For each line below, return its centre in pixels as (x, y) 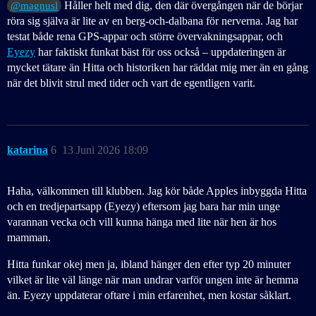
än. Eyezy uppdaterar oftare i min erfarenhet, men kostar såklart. (149, 296)
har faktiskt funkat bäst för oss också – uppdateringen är (160, 52)
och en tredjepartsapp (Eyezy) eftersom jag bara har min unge (144, 207)
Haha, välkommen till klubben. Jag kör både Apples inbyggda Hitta (157, 191)
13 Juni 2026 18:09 (105, 150)
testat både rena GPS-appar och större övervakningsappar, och (145, 37)
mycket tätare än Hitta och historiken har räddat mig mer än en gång (158, 68)
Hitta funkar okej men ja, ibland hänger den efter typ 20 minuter (149, 265)
